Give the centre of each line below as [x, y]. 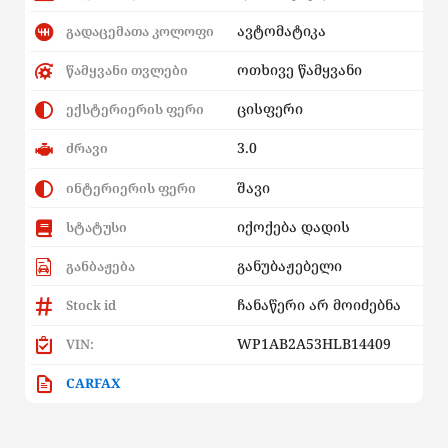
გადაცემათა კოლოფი [138, 30]
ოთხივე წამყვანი [299, 70]
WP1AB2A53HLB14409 [313, 344]
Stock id [89, 305]
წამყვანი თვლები [125, 70]
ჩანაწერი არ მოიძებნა [318, 305]
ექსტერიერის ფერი [133, 109]
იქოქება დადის [293, 226]
